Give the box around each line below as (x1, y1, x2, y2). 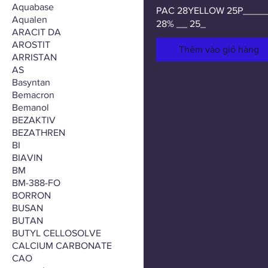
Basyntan (12, 77, 50, 87)
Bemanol (12, 102, 49, 112)
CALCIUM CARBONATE (12, 240, 112, 251)
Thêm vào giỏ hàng (178, 44, 259, 55)
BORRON (12, 190, 51, 200)
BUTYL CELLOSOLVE (12, 228, 101, 238)
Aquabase (12, 2, 54, 12)
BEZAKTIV (12, 115, 56, 125)
